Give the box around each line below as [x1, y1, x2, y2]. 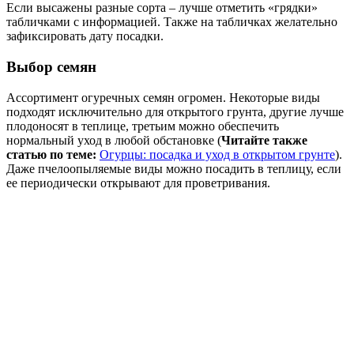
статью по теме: [6, 147, 96, 161]
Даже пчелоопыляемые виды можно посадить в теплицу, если [6, 161, 341, 175]
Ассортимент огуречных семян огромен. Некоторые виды [6, 90, 320, 104]
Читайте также [221, 133, 307, 147]
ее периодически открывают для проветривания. [6, 175, 270, 190]
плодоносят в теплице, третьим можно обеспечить [6, 119, 279, 133]
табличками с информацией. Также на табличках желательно [6, 15, 337, 29]
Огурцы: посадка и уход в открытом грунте [100, 147, 335, 161]
